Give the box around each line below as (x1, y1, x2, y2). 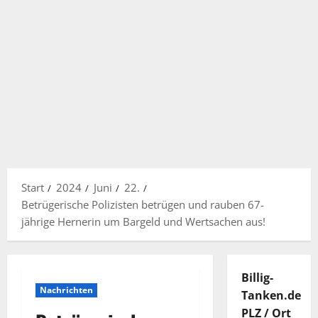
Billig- (241, 270, 273, 285)
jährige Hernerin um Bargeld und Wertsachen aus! (21, 214, 265, 229)
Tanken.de (241, 287, 301, 303)
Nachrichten (40, 284, 94, 296)
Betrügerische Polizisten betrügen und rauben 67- (21, 197, 264, 212)
